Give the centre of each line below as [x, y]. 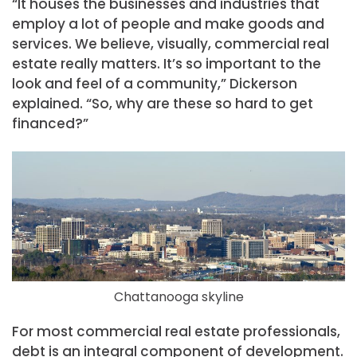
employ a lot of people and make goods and [168, 24]
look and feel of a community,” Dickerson [155, 83]
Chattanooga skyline [178, 296]
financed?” [50, 123]
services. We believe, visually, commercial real [171, 43]
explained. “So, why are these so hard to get [163, 103]
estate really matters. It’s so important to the [167, 63]
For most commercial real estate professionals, [176, 332]
